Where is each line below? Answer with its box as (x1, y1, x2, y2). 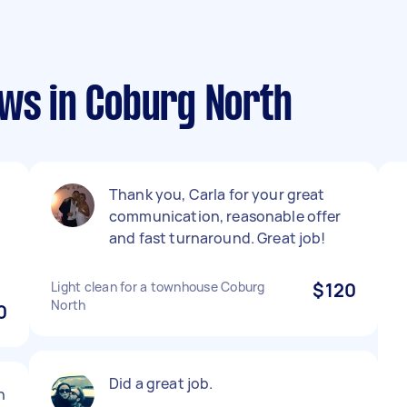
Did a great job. (109, 373, 213, 393)
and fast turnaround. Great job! (109, 228, 326, 248)
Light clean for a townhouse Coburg (51, 278, 265, 295)
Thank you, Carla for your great (109, 184, 325, 204)
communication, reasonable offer (109, 206, 342, 226)
